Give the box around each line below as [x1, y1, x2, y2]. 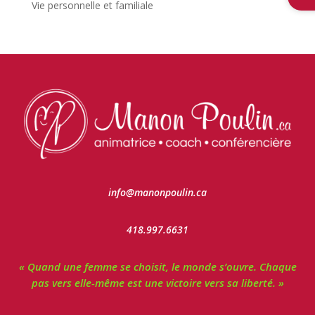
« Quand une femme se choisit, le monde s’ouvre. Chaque [18, 259, 297, 274]
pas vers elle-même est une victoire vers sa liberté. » [31, 275, 284, 290]
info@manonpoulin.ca [108, 185, 207, 199]
